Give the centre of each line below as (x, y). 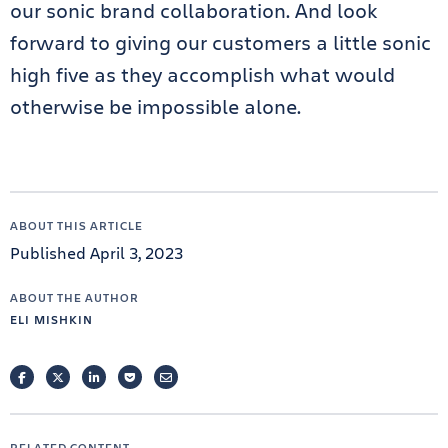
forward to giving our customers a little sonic (220, 42)
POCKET (157, 377)
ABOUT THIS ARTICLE (76, 225)
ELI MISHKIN (51, 319)
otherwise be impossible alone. (155, 106)
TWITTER (87, 377)
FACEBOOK (57, 377)
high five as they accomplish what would (202, 74)
